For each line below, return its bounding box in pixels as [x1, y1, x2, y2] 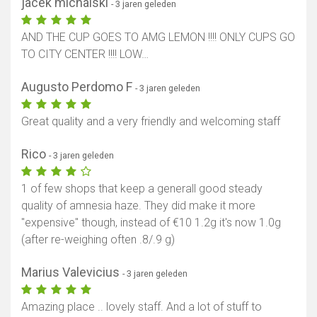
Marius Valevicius [21, 265, 122, 280]
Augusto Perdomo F [21, 79, 135, 95]
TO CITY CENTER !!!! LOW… [21, 47, 149, 62]
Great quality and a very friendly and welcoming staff [21, 115, 280, 129]
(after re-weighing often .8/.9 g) [21, 233, 175, 247]
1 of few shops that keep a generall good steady [21, 182, 263, 196]
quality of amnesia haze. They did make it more [21, 199, 255, 213]
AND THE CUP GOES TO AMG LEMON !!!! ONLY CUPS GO [21, 30, 295, 45]
